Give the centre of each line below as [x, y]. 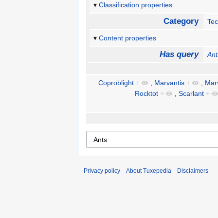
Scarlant [191, 94]
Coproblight [116, 83]
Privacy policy [102, 171]
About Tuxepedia [149, 171]
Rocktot [146, 94]
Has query [179, 54]
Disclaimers [193, 171]
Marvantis [169, 83]
